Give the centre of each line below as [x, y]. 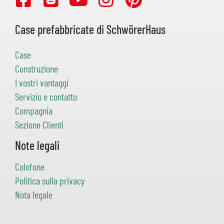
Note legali [37, 145]
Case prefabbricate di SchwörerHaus [90, 29]
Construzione [36, 69]
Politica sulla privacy [50, 181]
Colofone [30, 167]
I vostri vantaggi [42, 83]
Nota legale [34, 195]
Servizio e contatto [46, 97]
